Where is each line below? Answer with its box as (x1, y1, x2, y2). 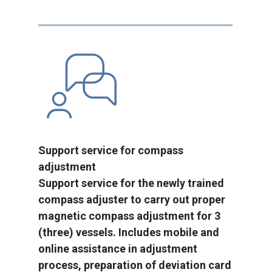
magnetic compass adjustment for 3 (38, 209, 220, 223)
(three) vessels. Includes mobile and (38, 226, 219, 239)
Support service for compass (38, 144, 183, 157)
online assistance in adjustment (38, 242, 197, 256)
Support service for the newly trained (38, 177, 224, 190)
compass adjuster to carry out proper (38, 193, 225, 206)
